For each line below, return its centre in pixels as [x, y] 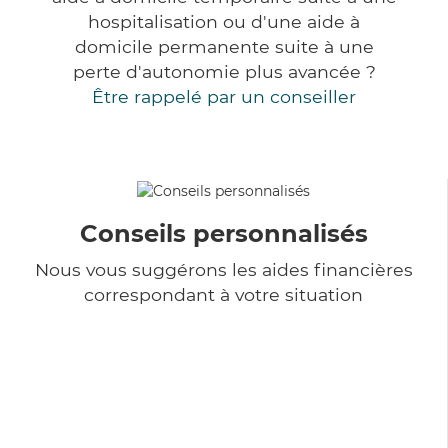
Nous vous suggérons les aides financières [223, 269]
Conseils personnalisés [223, 233]
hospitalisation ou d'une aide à [224, 22]
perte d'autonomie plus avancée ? [224, 72]
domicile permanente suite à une [224, 47]
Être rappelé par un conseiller [224, 97]
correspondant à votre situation [223, 294]
